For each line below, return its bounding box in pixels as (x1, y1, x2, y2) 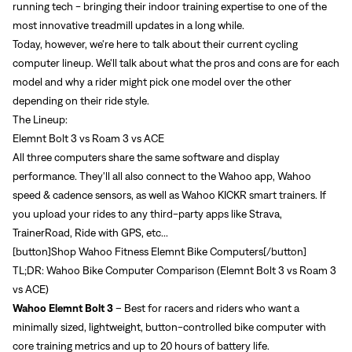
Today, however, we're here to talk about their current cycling (13, 38, 298, 50)
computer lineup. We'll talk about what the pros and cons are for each (13, 57, 339, 69)
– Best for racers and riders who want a (115, 302, 299, 314)
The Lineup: (13, 113, 68, 126)
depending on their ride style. (13, 94, 152, 107)
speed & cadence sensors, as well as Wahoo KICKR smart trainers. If (13, 189, 326, 201)
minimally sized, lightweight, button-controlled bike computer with (13, 321, 326, 333)
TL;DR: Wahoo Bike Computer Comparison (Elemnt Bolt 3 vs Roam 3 (13, 264, 336, 277)
